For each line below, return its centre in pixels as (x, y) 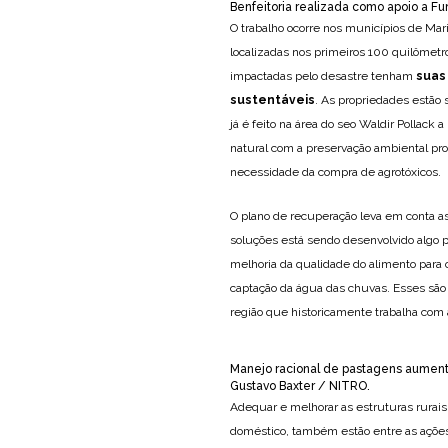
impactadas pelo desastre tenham (323, 75)
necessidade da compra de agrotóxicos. (335, 171)
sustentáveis (272, 99)
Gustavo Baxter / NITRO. (300, 385)
